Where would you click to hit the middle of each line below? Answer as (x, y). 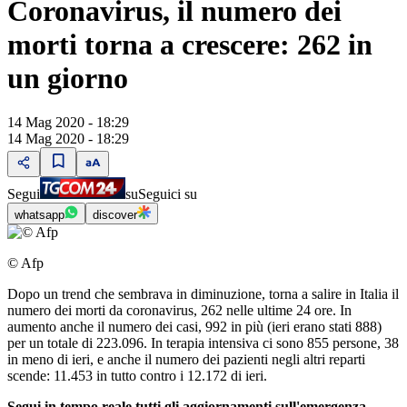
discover (115, 215)
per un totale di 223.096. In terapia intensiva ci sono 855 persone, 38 (203, 343)
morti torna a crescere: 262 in (190, 44)
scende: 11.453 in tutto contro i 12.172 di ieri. (139, 376)
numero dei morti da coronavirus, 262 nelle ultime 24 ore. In (179, 311)
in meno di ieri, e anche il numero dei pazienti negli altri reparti (186, 360)
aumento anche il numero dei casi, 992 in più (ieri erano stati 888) (194, 327)
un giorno (68, 78)
